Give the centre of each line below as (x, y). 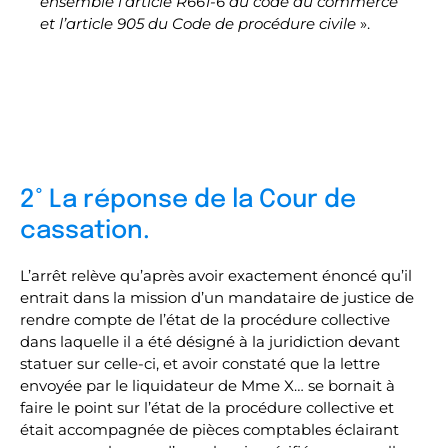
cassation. (85, 231)
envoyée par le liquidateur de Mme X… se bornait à (207, 385)
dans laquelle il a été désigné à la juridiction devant (210, 341)
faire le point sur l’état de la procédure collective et (207, 407)
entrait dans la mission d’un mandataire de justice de (217, 297)
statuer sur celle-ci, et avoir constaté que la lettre (200, 363)
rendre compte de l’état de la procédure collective (205, 319)
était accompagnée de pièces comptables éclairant (209, 429)
